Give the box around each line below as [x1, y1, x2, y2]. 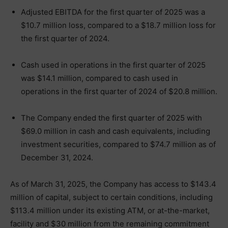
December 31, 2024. [21, 152, 93, 162]
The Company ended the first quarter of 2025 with [21, 112, 202, 123]
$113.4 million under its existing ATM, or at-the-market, [10, 205, 210, 215]
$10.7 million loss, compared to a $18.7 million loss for [21, 20, 216, 30]
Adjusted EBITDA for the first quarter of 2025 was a [21, 7, 205, 17]
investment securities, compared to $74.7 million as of [21, 139, 216, 149]
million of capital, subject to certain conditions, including [10, 192, 213, 202]
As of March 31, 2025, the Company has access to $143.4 [10, 179, 216, 189]
